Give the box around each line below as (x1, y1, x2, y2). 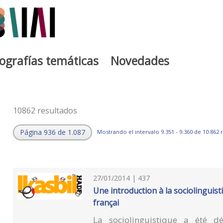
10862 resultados (12, 105, 77, 116)
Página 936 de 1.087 (19, 127, 85, 137)
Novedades (111, 52, 169, 69)
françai (93, 197, 119, 208)
